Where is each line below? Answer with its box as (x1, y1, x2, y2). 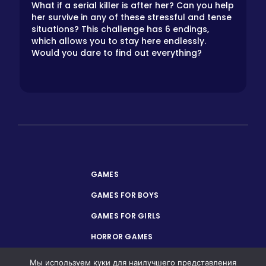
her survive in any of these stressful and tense (31, 11, 232, 23)
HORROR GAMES (90, 231, 153, 242)
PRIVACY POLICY (90, 252, 156, 262)
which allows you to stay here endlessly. (31, 34, 206, 47)
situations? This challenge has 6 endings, (31, 23, 209, 35)
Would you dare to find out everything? (31, 46, 202, 59)
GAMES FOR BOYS (90, 189, 159, 200)
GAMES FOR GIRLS (90, 210, 161, 221)
